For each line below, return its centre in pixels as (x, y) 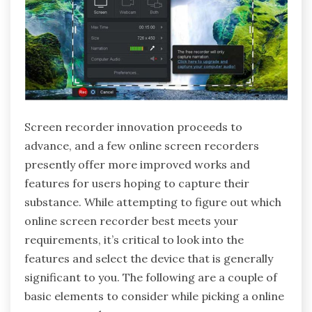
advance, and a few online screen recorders (142, 146)
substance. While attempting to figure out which (153, 202)
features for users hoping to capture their (137, 184)
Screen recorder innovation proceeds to (133, 127)
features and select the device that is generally (149, 259)
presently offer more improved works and (137, 165)
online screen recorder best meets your (131, 221)
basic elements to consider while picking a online (154, 296)
